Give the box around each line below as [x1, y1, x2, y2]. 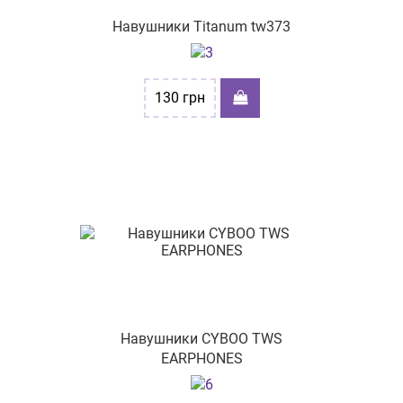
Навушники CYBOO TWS [121, 330, 282, 347]
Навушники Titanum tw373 [112, 18, 291, 35]
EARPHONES [160, 350, 243, 367]
